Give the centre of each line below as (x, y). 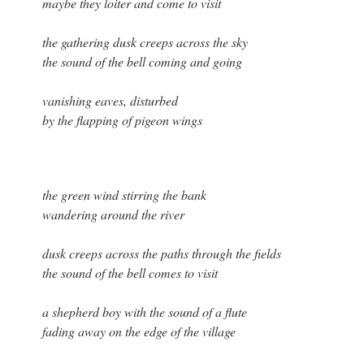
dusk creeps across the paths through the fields (161, 253)
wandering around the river (113, 214)
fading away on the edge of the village (139, 331)
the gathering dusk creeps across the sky (145, 42)
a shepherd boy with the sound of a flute (144, 312)
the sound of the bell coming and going (142, 62)
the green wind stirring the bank (124, 195)
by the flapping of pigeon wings (122, 120)
